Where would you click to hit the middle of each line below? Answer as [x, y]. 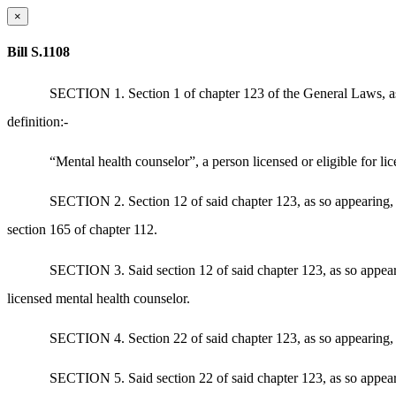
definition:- [38, 121]
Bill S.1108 [38, 52]
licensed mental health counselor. [99, 298]
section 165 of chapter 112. [82, 230]
